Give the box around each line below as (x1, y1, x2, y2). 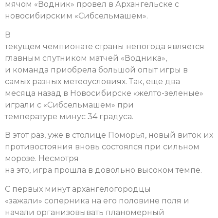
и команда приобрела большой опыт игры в (5, 65, 188, 74)
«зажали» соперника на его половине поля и (5, 196, 189, 205)
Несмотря (38, 154, 79, 163)
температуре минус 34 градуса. (5, 111, 135, 121)
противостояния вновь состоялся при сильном (5, 142, 200, 152)
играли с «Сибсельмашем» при (5, 100, 134, 109)
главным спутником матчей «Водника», (5, 53, 167, 63)
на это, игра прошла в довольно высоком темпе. (5, 165, 204, 175)
